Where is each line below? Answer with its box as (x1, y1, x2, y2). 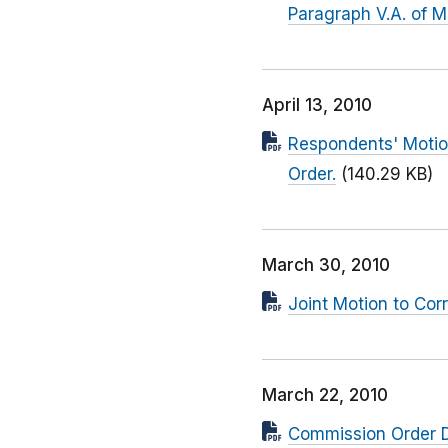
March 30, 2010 (262, 255, 390, 276)
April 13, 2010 (262, 95, 372, 116)
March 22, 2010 (262, 385, 388, 406)
